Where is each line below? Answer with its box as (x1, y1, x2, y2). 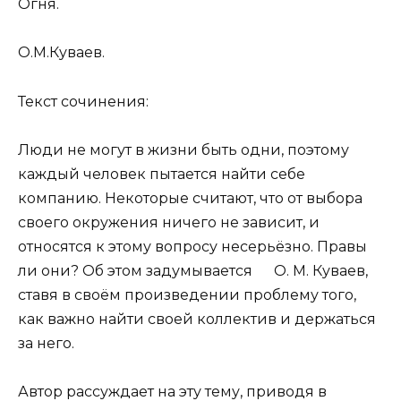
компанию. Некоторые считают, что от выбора (18, 189, 363, 207)
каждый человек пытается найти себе (18, 165, 305, 183)
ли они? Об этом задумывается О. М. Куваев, (18, 261, 368, 279)
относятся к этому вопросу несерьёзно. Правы (18, 237, 367, 255)
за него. (18, 334, 74, 352)
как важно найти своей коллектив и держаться (18, 310, 376, 328)
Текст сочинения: (18, 92, 149, 110)
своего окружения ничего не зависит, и (18, 213, 320, 231)
